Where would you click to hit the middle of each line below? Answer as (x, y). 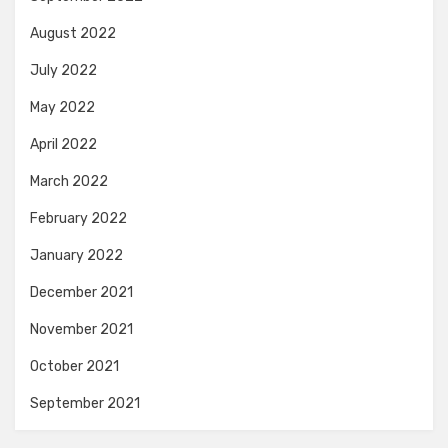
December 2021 (81, 292)
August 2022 (73, 33)
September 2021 (85, 403)
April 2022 (63, 144)
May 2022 (62, 107)
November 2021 (81, 329)
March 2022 (69, 181)
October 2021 (74, 366)
